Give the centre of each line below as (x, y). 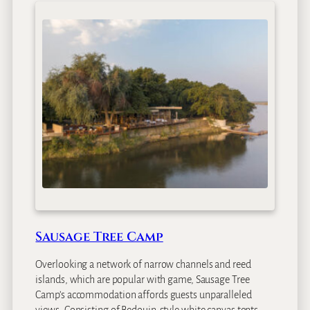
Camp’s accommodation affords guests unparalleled (144, 295)
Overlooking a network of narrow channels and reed (143, 264)
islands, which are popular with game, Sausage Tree (143, 280)
